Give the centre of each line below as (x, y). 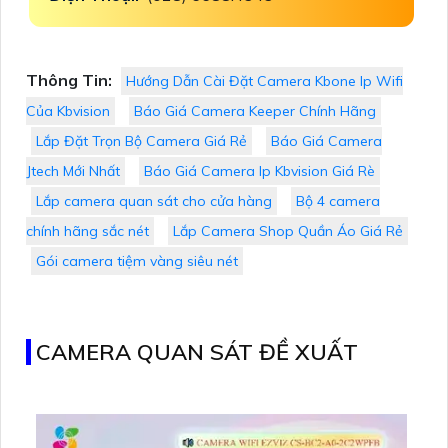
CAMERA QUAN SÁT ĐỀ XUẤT (197, 352)
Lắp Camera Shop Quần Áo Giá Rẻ (288, 231)
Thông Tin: (69, 80)
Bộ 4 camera (338, 201)
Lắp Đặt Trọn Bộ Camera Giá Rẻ (141, 141)
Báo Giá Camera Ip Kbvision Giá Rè (259, 171)
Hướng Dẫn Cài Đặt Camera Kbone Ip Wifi (264, 81)
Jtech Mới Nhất (73, 171)
